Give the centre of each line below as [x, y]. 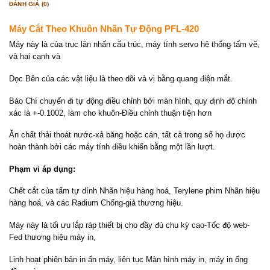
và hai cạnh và [35, 57]
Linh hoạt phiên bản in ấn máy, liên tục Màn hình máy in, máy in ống [128, 259]
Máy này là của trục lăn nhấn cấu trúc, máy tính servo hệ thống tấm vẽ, [134, 45]
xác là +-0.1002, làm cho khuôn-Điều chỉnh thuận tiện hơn [110, 113]
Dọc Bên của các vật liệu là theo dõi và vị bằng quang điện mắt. [121, 78]
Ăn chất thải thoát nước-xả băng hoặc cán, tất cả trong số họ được [127, 135]
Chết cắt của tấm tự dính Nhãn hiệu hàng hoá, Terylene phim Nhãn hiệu [134, 191]
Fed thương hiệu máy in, [52, 237]
